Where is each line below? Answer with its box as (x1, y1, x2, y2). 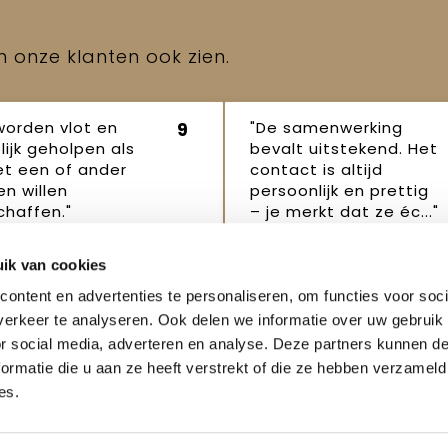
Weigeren (187, 427, 252, 444)
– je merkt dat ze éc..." (250, 200, 439, 222)
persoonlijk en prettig (250, 179, 429, 201)
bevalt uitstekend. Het (250, 137, 438, 159)
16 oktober (320, 253, 413, 275)
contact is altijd (250, 158, 383, 180)
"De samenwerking (250, 116, 403, 138)
